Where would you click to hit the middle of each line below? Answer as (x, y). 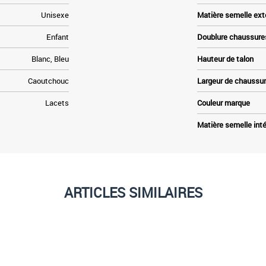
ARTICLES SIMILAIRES (133, 192)
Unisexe (55, 15)
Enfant (57, 37)
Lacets (57, 102)
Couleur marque (224, 102)
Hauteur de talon (226, 58)
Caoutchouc (48, 80)
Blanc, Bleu (50, 58)
